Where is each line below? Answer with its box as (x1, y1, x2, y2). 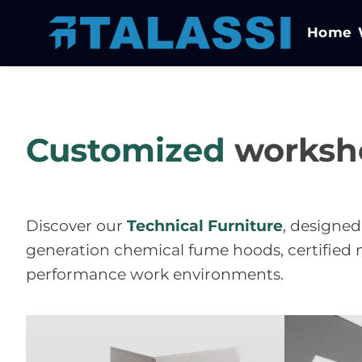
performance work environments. (26, 264, 284, 284)
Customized (26, 130, 225, 170)
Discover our (26, 216, 127, 236)
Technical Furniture (127, 216, 283, 236)
